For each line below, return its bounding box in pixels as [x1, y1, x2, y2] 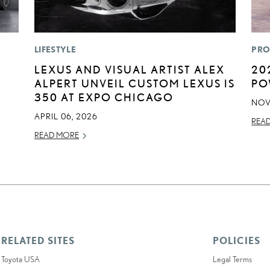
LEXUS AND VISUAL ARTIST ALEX [34, 63, 225, 75]
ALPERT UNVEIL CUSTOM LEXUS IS [34, 77, 236, 89]
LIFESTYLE [34, 44, 76, 54]
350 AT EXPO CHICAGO [34, 90, 174, 103]
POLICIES [213, 234, 261, 246]
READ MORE [34, 130, 80, 140]
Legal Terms [213, 254, 253, 264]
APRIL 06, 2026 [34, 111, 98, 121]
